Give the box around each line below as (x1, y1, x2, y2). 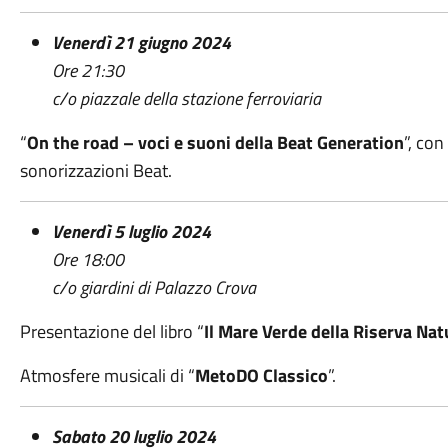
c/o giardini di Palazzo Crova (51, 274, 256, 301)
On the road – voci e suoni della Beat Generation (26, 129, 404, 156)
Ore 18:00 (51, 246, 124, 273)
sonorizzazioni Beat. (19, 157, 172, 184)
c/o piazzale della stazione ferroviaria (51, 85, 321, 112)
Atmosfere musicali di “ (19, 362, 195, 389)
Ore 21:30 (51, 57, 124, 84)
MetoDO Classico (194, 362, 328, 389)
